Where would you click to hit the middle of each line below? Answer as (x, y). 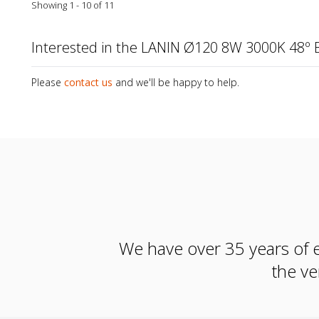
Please (46, 83)
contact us (88, 83)
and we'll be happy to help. (177, 83)
